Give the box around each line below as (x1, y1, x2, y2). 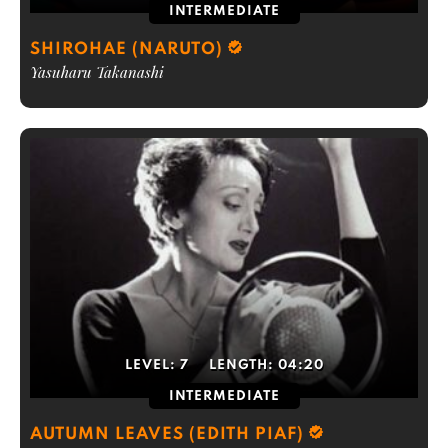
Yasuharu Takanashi (30, 62, 164, 82)
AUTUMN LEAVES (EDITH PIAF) (30, 426, 304, 443)
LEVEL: (124, 359, 180, 372)
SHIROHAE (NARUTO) (30, 41, 223, 58)
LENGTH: (208, 359, 278, 372)
